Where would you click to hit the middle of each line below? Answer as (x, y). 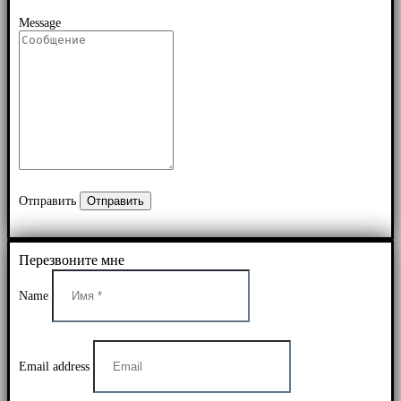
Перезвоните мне (72, 260)
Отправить (47, 200)
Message (40, 22)
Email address (54, 366)
